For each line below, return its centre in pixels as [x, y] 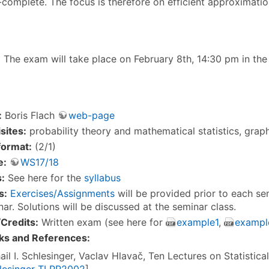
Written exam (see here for [102, 222]
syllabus [102, 178]
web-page [92, 116]
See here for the [44, 178]
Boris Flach [30, 116]
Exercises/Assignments [62, 194]
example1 [198, 222]
